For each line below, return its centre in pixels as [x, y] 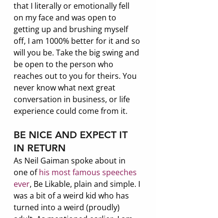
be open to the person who [64, 64]
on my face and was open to [66, 18]
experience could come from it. [71, 111]
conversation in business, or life [73, 100]
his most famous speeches [88, 173]
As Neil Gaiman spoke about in [71, 161]
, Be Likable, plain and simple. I [86, 184]
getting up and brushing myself [72, 29]
